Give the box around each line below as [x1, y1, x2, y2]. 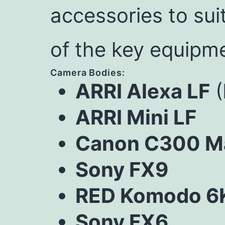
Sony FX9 [75, 157, 168, 182]
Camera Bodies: [50, 67, 125, 78]
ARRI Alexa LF [75, 79, 210, 103]
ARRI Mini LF [75, 105, 196, 130]
